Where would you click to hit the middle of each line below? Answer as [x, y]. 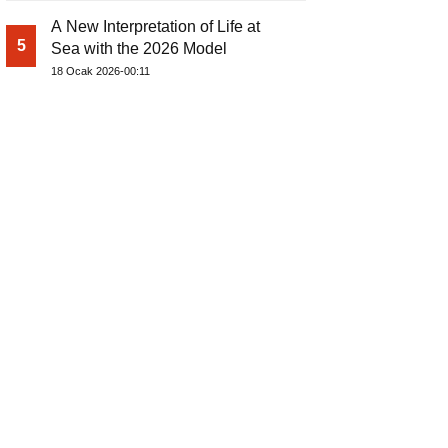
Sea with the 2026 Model [139, 48]
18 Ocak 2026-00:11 [100, 71]
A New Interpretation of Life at [155, 26]
